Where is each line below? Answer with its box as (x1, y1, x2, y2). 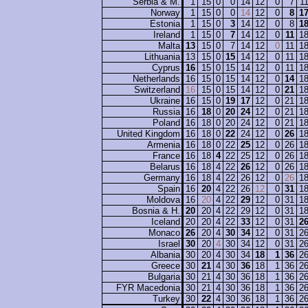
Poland (153, 118, 180, 129)
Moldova (146, 195, 180, 206)
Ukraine (150, 96, 180, 107)
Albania (151, 250, 180, 261)
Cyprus (152, 63, 180, 74)
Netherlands (133, 74, 180, 85)
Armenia (147, 140, 180, 151)
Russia (153, 107, 180, 118)
